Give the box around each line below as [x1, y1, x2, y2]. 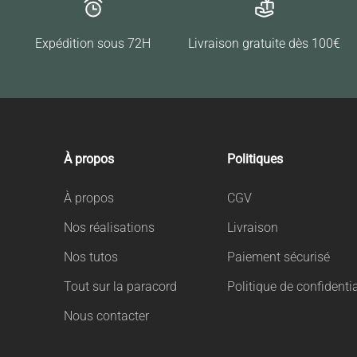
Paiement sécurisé [227, 249, 331, 265]
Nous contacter [63, 308, 149, 324]
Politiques [227, 151, 284, 167]
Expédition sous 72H [35, 35, 151, 51]
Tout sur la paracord [63, 278, 177, 294]
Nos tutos [63, 249, 118, 265]
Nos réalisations [63, 219, 155, 235]
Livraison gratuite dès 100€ [188, 35, 340, 51]
